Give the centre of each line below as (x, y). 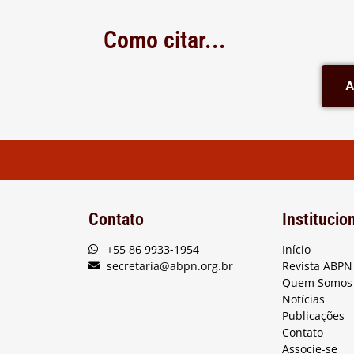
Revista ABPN (317, 265)
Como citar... (165, 40)
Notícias (303, 299)
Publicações (313, 315)
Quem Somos (317, 282)
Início (296, 249)
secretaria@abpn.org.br (169, 265)
